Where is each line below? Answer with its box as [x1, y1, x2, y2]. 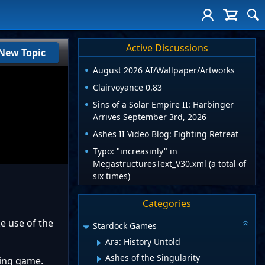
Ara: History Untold [105, 235, 180, 247]
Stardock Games [93, 220, 157, 232]
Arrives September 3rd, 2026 [93, 111, 206, 123]
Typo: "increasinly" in [93, 146, 177, 157]
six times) [93, 170, 130, 182]
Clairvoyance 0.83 [93, 82, 162, 93]
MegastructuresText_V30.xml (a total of [93, 158, 246, 170]
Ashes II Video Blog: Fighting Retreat [93, 128, 238, 140]
